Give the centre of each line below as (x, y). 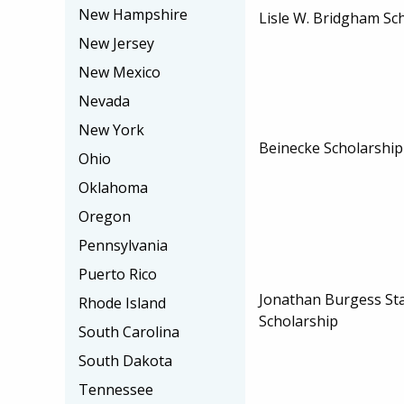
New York (111, 130)
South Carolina (129, 332)
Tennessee (116, 390)
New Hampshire (133, 14)
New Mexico (119, 72)
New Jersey (116, 43)
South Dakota (125, 361)
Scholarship (298, 321)
